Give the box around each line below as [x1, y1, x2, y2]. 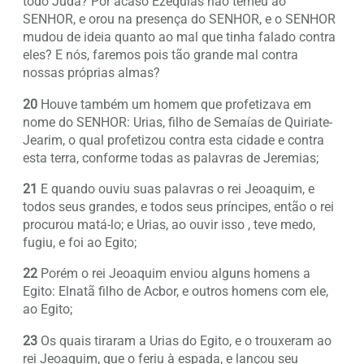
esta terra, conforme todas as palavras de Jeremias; [23, 149, 318, 166]
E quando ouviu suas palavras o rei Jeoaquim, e [37, 180, 314, 197]
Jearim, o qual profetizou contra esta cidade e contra [23, 132, 324, 148]
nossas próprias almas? [23, 65, 160, 81]
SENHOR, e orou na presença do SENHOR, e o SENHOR [23, 11, 336, 28]
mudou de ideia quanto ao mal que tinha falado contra [23, 29, 336, 45]
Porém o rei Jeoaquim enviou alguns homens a [37, 266, 310, 282]
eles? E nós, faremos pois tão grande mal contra [23, 47, 298, 63]
